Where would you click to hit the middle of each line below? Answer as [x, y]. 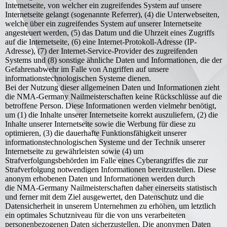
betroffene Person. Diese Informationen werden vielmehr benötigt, [111, 106]
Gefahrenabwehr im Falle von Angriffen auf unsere [87, 69]
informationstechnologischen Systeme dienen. [78, 78]
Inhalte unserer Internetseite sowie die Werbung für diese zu [100, 124]
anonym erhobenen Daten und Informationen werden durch [100, 179]
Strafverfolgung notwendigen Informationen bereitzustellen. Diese [110, 169]
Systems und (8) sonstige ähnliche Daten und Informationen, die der [113, 60]
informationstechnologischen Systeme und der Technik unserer [105, 142]
